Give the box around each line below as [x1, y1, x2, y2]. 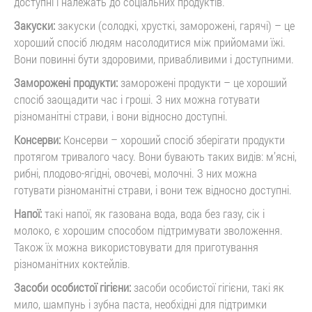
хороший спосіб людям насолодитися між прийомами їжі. [14, 33, 286, 50]
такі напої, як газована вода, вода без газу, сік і [42, 205, 265, 221]
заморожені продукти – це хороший [120, 74, 287, 91]
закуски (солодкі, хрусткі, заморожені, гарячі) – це [55, 17, 295, 33]
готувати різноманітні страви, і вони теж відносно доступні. [14, 181, 292, 198]
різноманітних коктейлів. [14, 255, 130, 272]
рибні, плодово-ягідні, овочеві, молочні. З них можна [14, 164, 257, 181]
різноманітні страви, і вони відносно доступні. [14, 107, 228, 124]
